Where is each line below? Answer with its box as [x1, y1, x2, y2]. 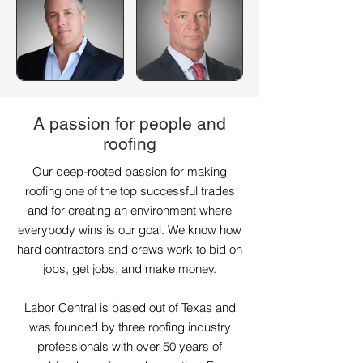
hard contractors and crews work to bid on [17, 241, 242, 257]
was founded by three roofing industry [28, 319, 231, 335]
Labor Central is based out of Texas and [23, 300, 236, 315]
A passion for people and [33, 113, 226, 134]
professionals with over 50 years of [37, 339, 222, 354]
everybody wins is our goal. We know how [18, 222, 241, 237]
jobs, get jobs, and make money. [43, 261, 216, 276]
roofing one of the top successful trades [24, 183, 235, 199]
